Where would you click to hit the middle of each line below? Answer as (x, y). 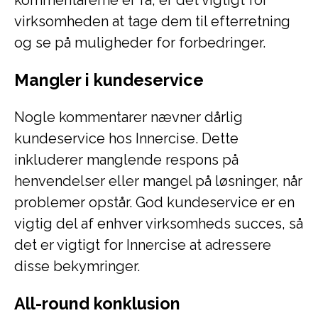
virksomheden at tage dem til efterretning (152, 21)
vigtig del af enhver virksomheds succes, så (159, 224)
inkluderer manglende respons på (126, 160)
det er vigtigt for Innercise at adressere (143, 245)
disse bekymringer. (77, 266)
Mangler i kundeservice (109, 80)
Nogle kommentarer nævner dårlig (128, 117)
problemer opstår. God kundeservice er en (154, 202)
